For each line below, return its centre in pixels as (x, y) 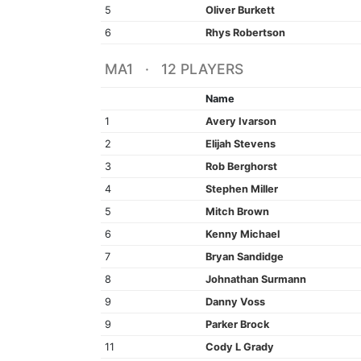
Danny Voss (235, 301)
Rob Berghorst (241, 166)
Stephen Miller (241, 189)
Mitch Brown (237, 211)
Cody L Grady (239, 346)
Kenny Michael (242, 234)
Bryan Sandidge (244, 256)
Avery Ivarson (241, 121)
